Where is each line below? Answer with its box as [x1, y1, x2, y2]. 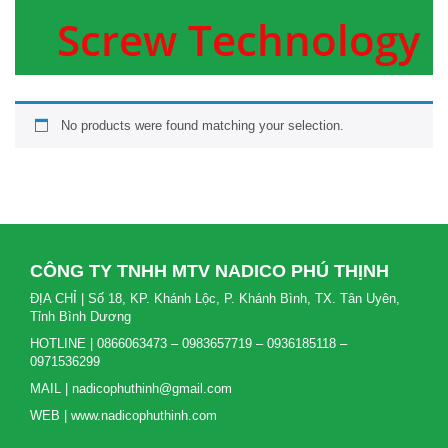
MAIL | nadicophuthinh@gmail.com [30, 381, 232, 396]
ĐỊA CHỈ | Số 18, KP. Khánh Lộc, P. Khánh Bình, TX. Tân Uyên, [30, 291, 400, 306]
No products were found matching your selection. [60, 118, 344, 133]
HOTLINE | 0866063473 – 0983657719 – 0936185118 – [30, 336, 347, 351]
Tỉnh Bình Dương [30, 309, 131, 324]
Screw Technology [57, 11, 421, 68]
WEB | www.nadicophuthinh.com [30, 408, 217, 423]
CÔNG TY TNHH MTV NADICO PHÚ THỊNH [30, 261, 389, 281]
